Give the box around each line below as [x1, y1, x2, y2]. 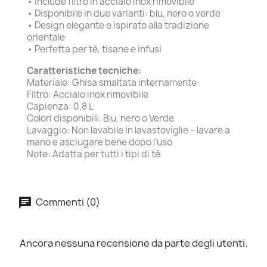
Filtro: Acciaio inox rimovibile [27, 88, 148, 101]
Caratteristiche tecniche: [27, 64, 141, 77]
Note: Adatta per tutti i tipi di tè [27, 147, 160, 160]
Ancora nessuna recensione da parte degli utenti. [20, 236, 247, 250]
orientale [27, 30, 65, 44]
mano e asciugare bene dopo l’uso [27, 135, 172, 148]
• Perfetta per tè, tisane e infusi [27, 42, 162, 55]
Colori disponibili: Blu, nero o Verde [27, 111, 174, 125]
